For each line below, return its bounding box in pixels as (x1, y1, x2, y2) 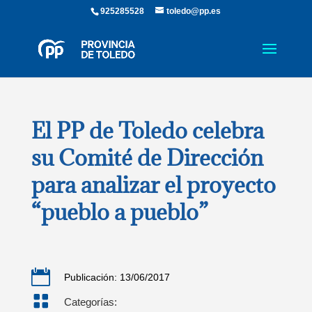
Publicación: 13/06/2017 (63, 272, 170, 283)
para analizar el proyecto (31, 171, 276, 199)
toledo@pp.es (166, 6, 221, 16)
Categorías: (63, 296, 117, 308)
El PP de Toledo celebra (31, 116, 264, 145)
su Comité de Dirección (31, 143, 263, 172)
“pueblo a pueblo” (31, 198, 208, 226)
